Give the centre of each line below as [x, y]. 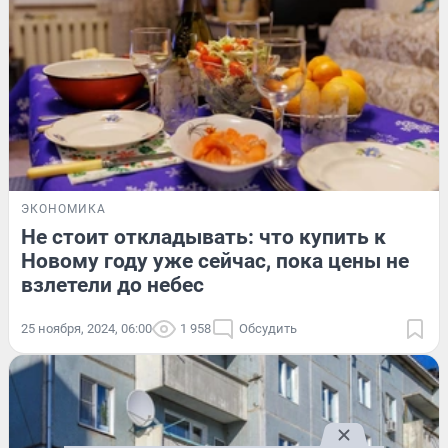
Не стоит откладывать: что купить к [203, 236]
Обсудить [268, 328]
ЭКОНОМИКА [63, 208]
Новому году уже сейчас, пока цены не [215, 260]
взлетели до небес [112, 284]
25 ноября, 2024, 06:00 [86, 328]
